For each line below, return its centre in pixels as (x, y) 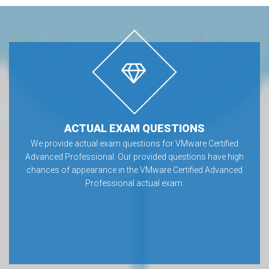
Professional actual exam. (134, 183)
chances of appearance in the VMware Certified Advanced (134, 170)
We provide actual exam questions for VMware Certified (134, 143)
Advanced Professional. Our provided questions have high (134, 156)
